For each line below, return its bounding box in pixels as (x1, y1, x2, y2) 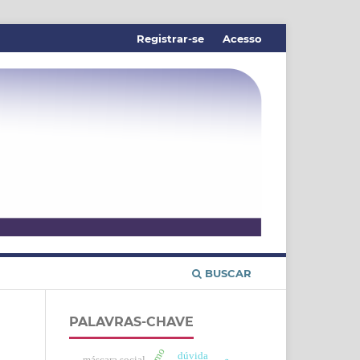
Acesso (223, 31, 262, 45)
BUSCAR (202, 267, 252, 280)
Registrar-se (137, 31, 205, 45)
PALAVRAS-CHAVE (69, 314, 194, 330)
